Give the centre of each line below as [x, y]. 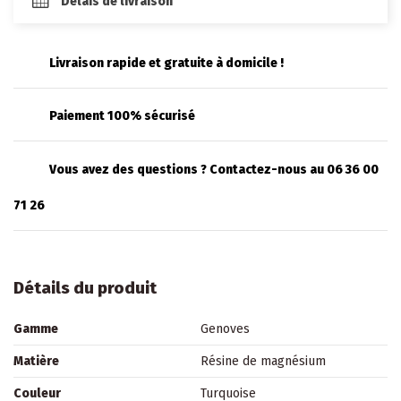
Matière [36, 361]
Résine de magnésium [263, 361]
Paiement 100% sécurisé [122, 116]
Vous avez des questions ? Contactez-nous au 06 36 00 [214, 169]
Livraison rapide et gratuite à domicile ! [166, 64]
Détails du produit [85, 288]
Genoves [225, 329]
